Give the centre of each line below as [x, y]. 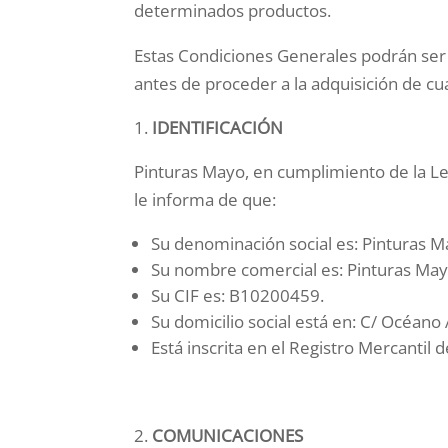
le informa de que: [205, 200]
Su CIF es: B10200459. [238, 296]
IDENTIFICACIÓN [218, 128]
